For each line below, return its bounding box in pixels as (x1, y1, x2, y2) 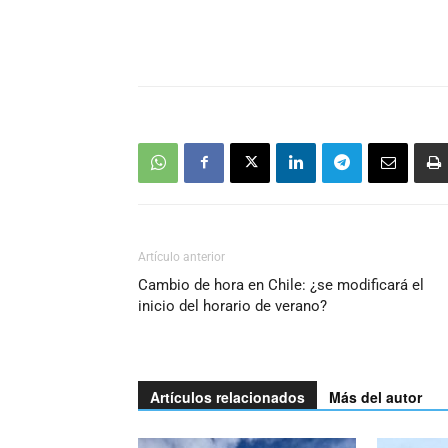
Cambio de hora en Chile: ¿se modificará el (138, 275, 424, 294)
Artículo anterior (138, 249, 225, 264)
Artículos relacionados (150, 386, 305, 407)
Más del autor (329, 386, 422, 407)
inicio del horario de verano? (138, 296, 327, 315)
